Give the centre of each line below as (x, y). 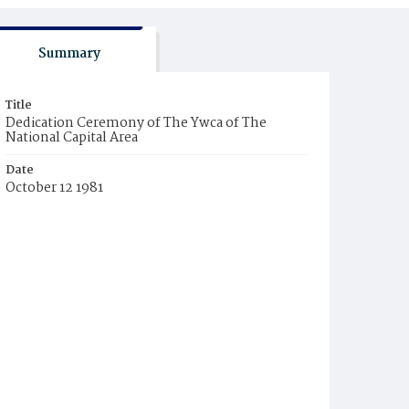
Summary (69, 54)
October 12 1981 (54, 188)
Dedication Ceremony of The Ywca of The (136, 123)
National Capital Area (72, 138)
